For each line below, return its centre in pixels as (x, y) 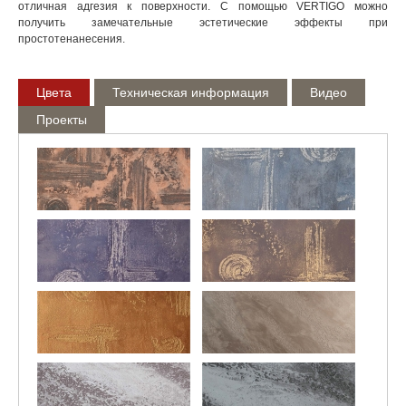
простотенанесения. (72, 39)
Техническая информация (191, 92)
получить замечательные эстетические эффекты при (203, 23)
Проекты (62, 120)
